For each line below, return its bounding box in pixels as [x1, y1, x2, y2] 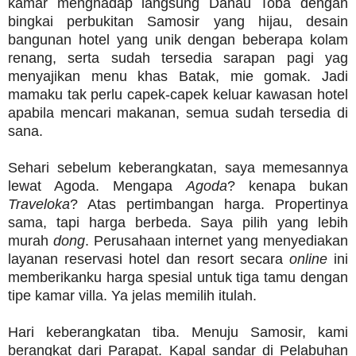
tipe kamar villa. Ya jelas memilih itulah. [8, 288, 257, 304]
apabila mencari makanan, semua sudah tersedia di [8, 105, 348, 122]
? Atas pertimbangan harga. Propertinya [70, 196, 348, 213]
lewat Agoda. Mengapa [8, 178, 186, 195]
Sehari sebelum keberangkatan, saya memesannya [8, 160, 348, 176]
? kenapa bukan [227, 178, 348, 195]
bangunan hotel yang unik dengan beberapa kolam [8, 32, 348, 48]
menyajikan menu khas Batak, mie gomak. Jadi [8, 68, 348, 85]
